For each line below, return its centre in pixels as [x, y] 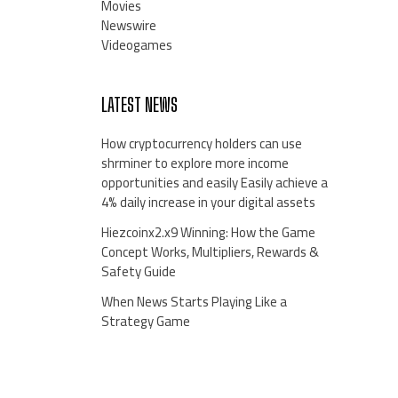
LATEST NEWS [139, 105]
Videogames [136, 45]
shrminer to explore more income [195, 163]
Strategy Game [145, 322]
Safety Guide [138, 272]
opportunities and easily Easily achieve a [214, 183]
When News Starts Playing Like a [194, 302]
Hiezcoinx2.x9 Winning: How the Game [208, 233]
